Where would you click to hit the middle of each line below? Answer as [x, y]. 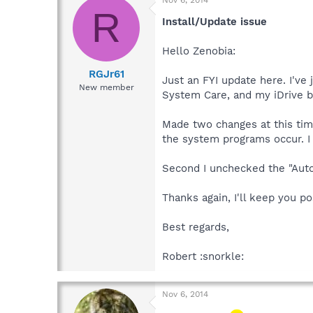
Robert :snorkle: [203, 257]
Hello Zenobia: [199, 51]
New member [106, 87]
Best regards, [196, 227]
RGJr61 [106, 74]
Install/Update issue [214, 22]
